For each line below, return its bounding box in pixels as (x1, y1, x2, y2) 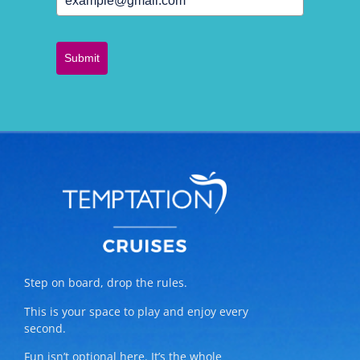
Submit (64, 51, 100, 65)
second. (24, 320, 66, 336)
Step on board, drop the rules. (24, 275, 187, 291)
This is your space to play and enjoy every (24, 303, 248, 319)
